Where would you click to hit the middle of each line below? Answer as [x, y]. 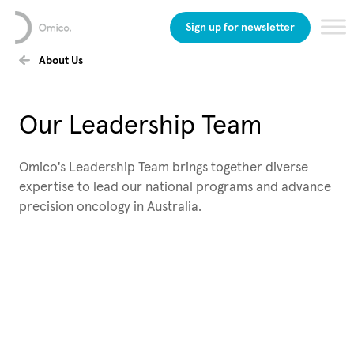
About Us [61, 61]
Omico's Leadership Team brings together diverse [164, 168]
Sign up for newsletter [240, 28]
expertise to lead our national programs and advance [175, 188]
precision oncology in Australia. [110, 207]
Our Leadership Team [140, 126]
